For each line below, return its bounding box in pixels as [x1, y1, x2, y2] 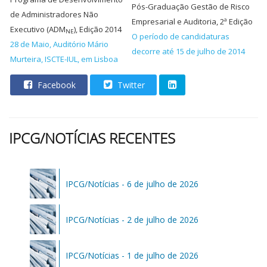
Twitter [115, 79, 145, 91]
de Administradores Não [10, 9, 98, 20]
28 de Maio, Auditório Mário [10, 39, 108, 49]
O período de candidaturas [132, 31, 229, 42]
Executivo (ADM [10, 24, 66, 35]
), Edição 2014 [74, 24, 122, 35]
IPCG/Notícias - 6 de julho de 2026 [66, 178, 199, 190]
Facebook [35, 79, 76, 91]
